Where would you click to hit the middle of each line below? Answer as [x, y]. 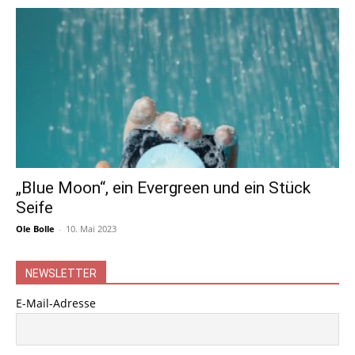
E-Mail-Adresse [56, 303]
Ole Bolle [35, 228]
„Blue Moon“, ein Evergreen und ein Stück [163, 187]
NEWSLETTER [61, 273]
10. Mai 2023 [91, 228]
